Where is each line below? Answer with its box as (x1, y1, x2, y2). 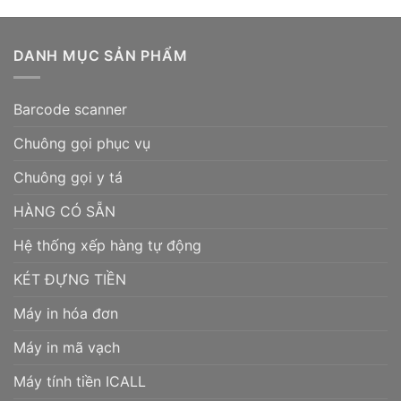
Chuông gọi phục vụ (13, 134, 150, 153)
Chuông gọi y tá (13, 168, 123, 187)
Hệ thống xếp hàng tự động (13, 236, 201, 255)
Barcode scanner (13, 100, 127, 119)
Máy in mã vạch (13, 338, 120, 357)
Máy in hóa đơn (13, 304, 118, 323)
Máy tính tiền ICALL (13, 372, 146, 391)
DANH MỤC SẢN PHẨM (13, 46, 188, 64)
